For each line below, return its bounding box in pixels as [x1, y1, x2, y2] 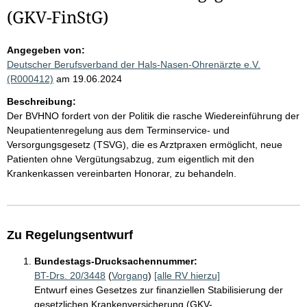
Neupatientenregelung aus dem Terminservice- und [7, 125, 230, 136]
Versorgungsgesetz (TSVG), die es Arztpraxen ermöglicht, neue [7, 139, 282, 150]
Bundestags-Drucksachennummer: [34, 256, 197, 267]
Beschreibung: [7, 96, 76, 107]
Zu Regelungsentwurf [7, 228, 133, 242]
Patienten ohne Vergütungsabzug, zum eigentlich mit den [7, 153, 254, 164]
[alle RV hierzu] [154, 270, 220, 281]
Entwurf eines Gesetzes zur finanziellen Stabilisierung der [34, 284, 283, 295]
